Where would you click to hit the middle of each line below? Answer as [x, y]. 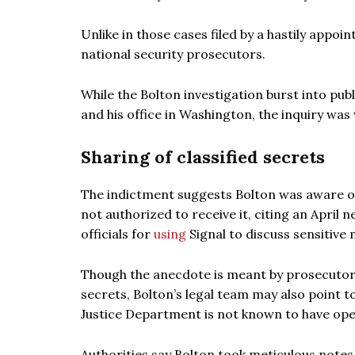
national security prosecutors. [173, 54]
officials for [117, 234]
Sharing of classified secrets [203, 157]
